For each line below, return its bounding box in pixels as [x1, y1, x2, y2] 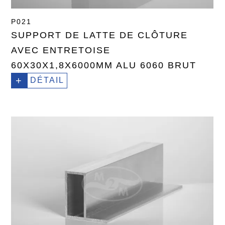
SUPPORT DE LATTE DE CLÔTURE [11, 30, 188, 41]
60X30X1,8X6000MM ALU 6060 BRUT [11, 60, 197, 71]
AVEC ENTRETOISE [11, 45, 111, 56]
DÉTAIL [30, 76, 65, 85]
